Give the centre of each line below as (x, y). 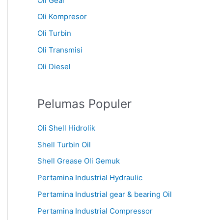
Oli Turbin (54, 33)
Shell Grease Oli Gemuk (79, 161)
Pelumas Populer (84, 103)
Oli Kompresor (62, 17)
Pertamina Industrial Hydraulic (90, 178)
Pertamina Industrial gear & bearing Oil (105, 194)
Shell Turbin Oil (64, 144)
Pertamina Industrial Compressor (95, 211)
